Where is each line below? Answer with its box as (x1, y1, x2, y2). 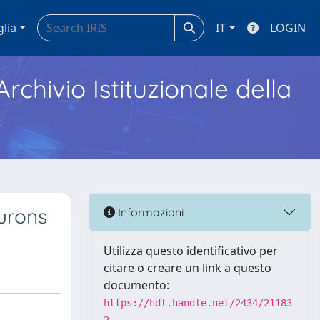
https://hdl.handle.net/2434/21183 (104, 297, 292, 309)
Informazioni (115, 204, 184, 219)
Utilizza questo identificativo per (104, 243, 278, 259)
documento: (104, 277, 169, 293)
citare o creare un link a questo (104, 260, 271, 276)
